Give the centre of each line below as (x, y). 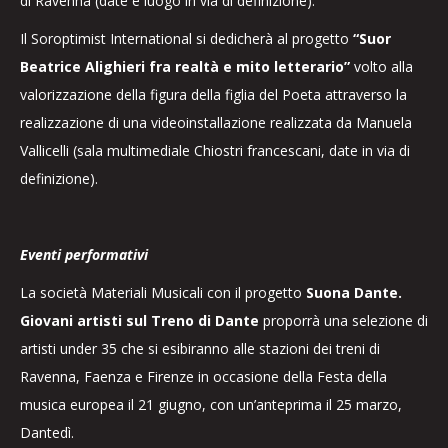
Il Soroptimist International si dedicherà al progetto (186, 38)
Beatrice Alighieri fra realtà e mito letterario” (185, 66)
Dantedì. (47, 432)
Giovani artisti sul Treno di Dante (139, 320)
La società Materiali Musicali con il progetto (163, 292)
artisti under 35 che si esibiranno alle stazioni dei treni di (200, 348)
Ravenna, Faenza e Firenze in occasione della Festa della (203, 376)
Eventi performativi (84, 254)
